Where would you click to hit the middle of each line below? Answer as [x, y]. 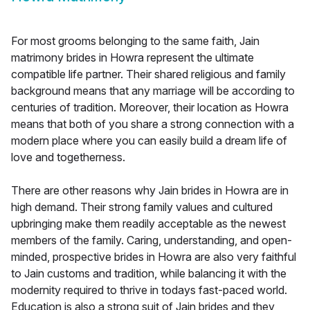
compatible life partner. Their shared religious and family [148, 74]
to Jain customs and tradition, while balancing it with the [149, 274]
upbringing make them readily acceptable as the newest [148, 224]
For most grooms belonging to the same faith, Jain [135, 41]
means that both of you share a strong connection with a [153, 124]
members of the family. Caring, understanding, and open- [152, 240]
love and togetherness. [68, 157]
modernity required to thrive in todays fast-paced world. [149, 290]
